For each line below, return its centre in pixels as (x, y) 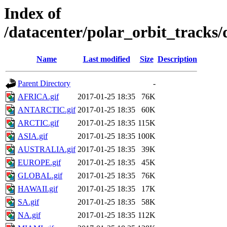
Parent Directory (44, 84)
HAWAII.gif (38, 189)
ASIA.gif (33, 136)
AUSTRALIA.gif (47, 149)
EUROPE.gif (39, 163)
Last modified (106, 59)
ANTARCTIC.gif (47, 110)
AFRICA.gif (38, 97)
